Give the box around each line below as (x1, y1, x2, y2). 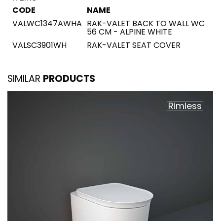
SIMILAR (7, 72, 43, 85)
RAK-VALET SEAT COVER (87, 39, 181, 51)
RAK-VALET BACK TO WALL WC (87, 18, 205, 29)
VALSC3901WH (12, 39, 67, 51)
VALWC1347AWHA (12, 18, 82, 29)
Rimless (168, 100, 202, 112)
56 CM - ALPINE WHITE (87, 26, 172, 37)
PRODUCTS (43, 72, 95, 85)
